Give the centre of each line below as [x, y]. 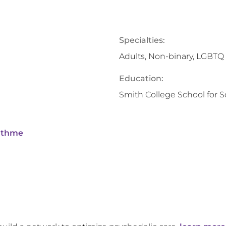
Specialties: [142, 40]
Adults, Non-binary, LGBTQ [172, 56]
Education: [141, 78]
